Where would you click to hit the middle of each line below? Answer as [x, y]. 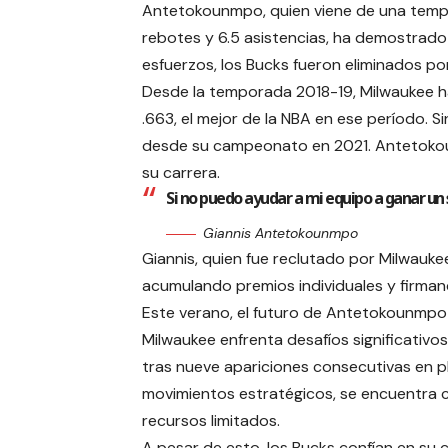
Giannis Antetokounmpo [280, 233]
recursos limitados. [211, 421]
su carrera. [181, 173]
